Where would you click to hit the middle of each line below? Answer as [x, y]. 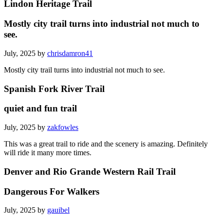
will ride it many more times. [48, 153]
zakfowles [63, 127]
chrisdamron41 [70, 53]
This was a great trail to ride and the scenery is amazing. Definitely [106, 144]
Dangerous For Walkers [52, 191]
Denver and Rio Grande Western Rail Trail [90, 171]
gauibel [58, 210]
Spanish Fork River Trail [54, 89]
